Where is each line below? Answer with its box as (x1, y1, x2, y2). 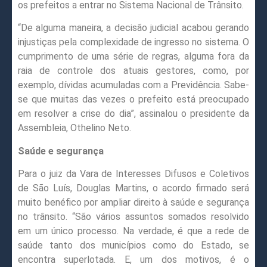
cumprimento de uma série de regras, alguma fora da (18, 51, 249, 63)
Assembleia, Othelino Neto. (18, 122, 131, 134)
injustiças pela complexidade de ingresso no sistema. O (18, 36, 249, 48)
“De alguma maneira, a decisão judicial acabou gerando (18, 22, 249, 34)
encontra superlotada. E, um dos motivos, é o (18, 254, 249, 266)
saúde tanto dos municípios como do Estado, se (18, 240, 249, 252)
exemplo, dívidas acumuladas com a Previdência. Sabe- (18, 79, 249, 91)
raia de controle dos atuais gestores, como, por (18, 65, 249, 77)
